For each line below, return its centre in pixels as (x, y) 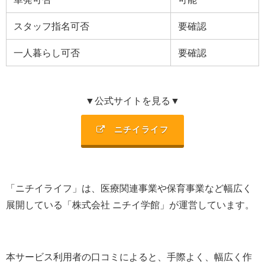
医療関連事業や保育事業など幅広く (176, 188)
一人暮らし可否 (47, 52)
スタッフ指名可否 (51, 26)
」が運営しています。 (207, 204)
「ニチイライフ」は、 (53, 188)
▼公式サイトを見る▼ (132, 100)
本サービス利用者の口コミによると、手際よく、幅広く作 (129, 256)
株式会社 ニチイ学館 (116, 204)
